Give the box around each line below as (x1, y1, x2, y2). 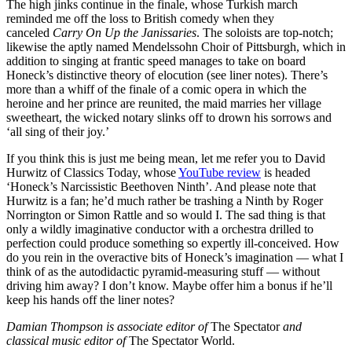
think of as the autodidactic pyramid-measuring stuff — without (6, 265, 320, 279)
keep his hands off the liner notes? (6, 293, 174, 307)
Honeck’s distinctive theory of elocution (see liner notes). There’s (6, 68, 328, 82)
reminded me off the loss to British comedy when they (6, 12, 274, 26)
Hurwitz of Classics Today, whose (6, 166, 178, 180)
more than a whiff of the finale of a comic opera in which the (6, 82, 306, 97)
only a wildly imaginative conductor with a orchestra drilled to (6, 222, 313, 236)
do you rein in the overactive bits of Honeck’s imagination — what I (6, 251, 343, 265)
